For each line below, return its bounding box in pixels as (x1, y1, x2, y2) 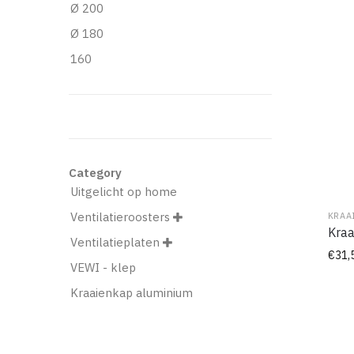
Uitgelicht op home (70, 183, 177, 199)
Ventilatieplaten (70, 234, 160, 250)
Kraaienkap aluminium (70, 284, 193, 300)
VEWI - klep (70, 259, 136, 275)
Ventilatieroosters (70, 209, 170, 224)
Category (69, 164, 122, 180)
